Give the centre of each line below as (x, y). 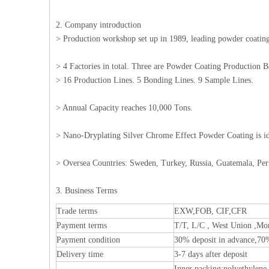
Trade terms (77, 211)
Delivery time (80, 254)
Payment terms (82, 225)
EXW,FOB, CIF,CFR (210, 211)
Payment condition (88, 240)
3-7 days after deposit (211, 254)
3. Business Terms (86, 191)
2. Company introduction (98, 25)
